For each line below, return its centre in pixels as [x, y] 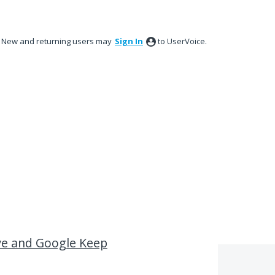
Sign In [129, 41]
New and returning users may [57, 41]
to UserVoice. [182, 41]
